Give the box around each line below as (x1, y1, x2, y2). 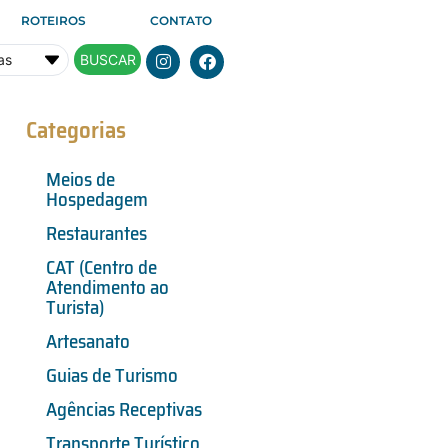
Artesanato (46, 325, 130, 356)
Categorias (26, 111, 126, 148)
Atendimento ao (46, 271, 169, 302)
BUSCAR (79, 51, 136, 68)
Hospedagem (46, 183, 148, 214)
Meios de (46, 163, 115, 194)
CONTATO (150, 13, 213, 28)
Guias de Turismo (46, 359, 178, 390)
